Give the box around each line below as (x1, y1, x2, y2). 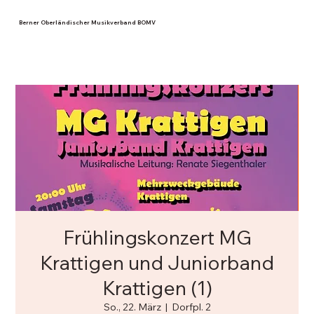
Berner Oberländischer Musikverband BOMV (19, 18, 156, 26)
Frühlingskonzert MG (62, 224, 252, 250)
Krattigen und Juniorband (40, 250, 274, 275)
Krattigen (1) (102, 275, 212, 300)
